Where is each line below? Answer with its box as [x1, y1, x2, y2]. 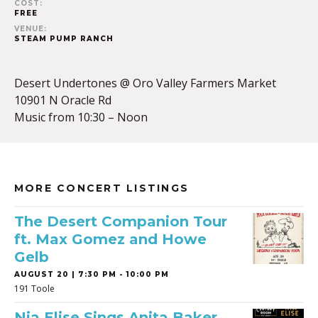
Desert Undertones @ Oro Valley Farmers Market [14, 75, 276, 92]
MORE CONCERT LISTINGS [14, 182, 190, 195]
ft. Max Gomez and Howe [14, 231, 207, 248]
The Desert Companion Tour [14, 213, 227, 231]
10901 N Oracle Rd [14, 92, 111, 109]
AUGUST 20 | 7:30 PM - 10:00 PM [14, 270, 169, 280]
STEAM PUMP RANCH [14, 34, 114, 44]
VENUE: [14, 24, 47, 34]
